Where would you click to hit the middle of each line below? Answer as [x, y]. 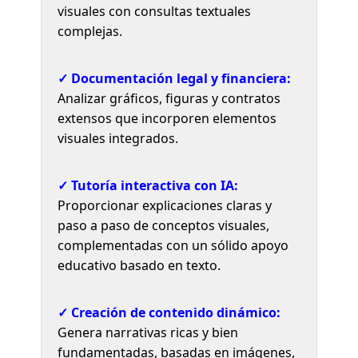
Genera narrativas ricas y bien [148, 332]
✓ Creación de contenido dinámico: [169, 312]
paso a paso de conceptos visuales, [164, 225]
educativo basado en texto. [139, 265]
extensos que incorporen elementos [167, 118]
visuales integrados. [118, 138]
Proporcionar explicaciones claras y [165, 205]
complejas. [90, 31]
